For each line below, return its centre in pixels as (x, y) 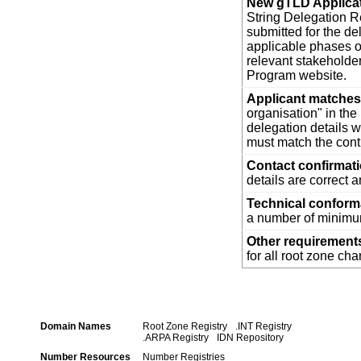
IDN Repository (250, 337)
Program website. (297, 75)
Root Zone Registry (185, 326)
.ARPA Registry (176, 337)
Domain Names (76, 326)
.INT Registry (263, 326)
